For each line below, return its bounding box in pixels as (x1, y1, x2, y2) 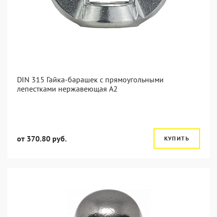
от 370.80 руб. (17, 134, 67, 143)
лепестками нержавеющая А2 (17, 84, 118, 93)
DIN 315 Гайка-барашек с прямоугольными (17, 75, 164, 84)
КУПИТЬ (164, 135, 189, 142)
